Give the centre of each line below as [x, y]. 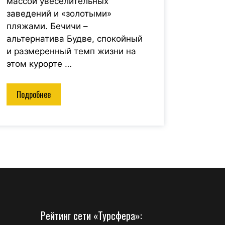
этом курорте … [39, 64]
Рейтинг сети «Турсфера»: [91, 215]
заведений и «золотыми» [59, 14]
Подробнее [33, 94]
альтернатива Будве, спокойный [74, 39]
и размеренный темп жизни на [71, 51]
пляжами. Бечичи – [47, 26]
